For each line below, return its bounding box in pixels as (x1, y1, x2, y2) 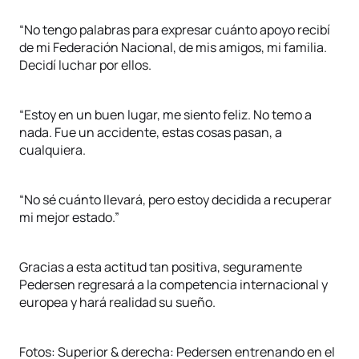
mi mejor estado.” (19, 208, 119, 226)
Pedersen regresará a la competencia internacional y (19, 276, 328, 293)
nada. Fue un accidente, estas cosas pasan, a (19, 123, 282, 141)
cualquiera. (19, 141, 86, 159)
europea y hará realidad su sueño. (19, 293, 216, 311)
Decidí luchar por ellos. (19, 56, 151, 74)
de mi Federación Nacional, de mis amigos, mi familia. (19, 38, 327, 56)
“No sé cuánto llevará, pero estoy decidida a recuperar (19, 191, 332, 208)
